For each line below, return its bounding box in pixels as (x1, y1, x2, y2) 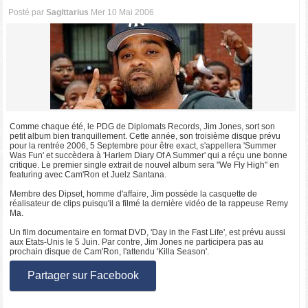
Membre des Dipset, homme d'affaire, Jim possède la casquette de (10, 189, 258, 199)
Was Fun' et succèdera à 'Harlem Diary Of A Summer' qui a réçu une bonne (10, 151, 288, 160)
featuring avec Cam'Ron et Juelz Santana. (10, 170, 167, 179)
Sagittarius (46, 8, 89, 17)
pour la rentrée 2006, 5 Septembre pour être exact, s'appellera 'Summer (10, 141, 277, 151)
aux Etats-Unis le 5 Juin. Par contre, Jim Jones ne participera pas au (10, 237, 264, 247)
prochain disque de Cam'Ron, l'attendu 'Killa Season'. (10, 247, 210, 256)
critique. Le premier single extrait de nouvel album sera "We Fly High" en (10, 160, 280, 170)
